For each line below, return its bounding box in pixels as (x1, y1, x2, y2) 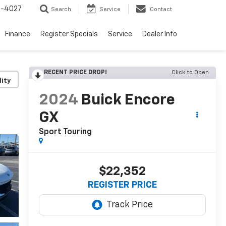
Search (51, 7, 71, 13)
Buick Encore (81, 93, 175, 108)
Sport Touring (38, 128, 92, 137)
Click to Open (172, 70, 209, 76)
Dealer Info (142, 31, 177, 38)
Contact (150, 7, 172, 13)
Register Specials (40, 31, 98, 38)
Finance (5, 31, 30, 38)
